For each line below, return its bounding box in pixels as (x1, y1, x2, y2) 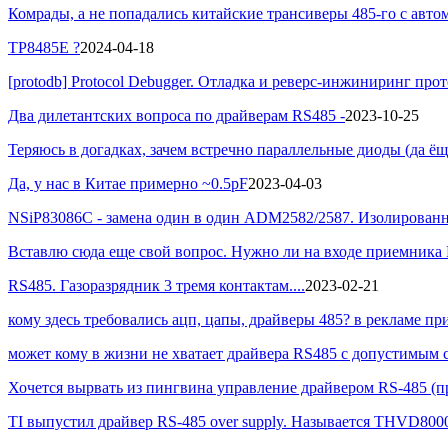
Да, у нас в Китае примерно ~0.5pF (8, 174, 248, 192)
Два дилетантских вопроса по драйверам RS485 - (8, 106, 345, 124)
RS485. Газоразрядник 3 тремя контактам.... (8, 276, 305, 294)
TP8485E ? (8, 38, 80, 56)
